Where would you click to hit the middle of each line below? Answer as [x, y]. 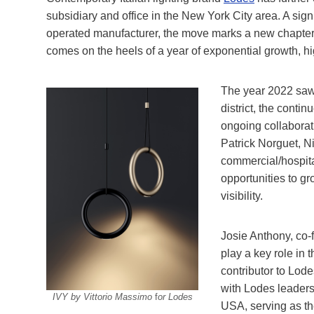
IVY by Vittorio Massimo [103, 296]
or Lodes [175, 296]
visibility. [242, 196]
